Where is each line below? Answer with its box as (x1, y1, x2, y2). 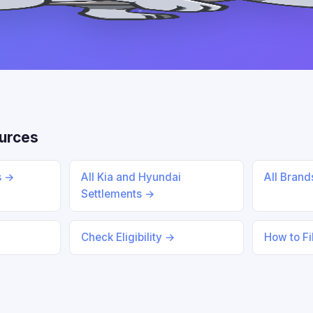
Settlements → (80, 187, 155, 201)
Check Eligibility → (80, 231, 175, 244)
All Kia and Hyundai (80, 170, 181, 184)
